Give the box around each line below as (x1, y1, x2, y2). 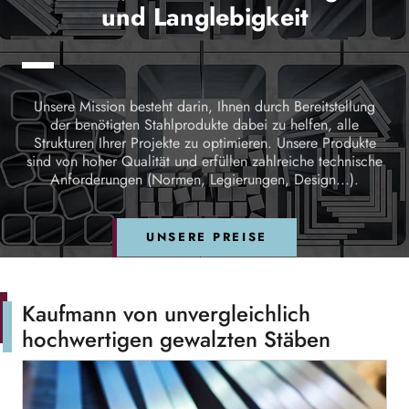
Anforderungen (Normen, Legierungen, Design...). (50, 170, 359, 191)
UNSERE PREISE (146, 229, 267, 246)
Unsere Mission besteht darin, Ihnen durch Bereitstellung (34, 97, 375, 118)
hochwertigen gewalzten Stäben (22, 324, 330, 356)
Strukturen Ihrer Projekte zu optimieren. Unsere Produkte (33, 133, 376, 154)
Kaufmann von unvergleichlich (22, 299, 310, 330)
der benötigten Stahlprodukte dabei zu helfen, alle (50, 115, 359, 136)
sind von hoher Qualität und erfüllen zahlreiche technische (26, 152, 383, 173)
